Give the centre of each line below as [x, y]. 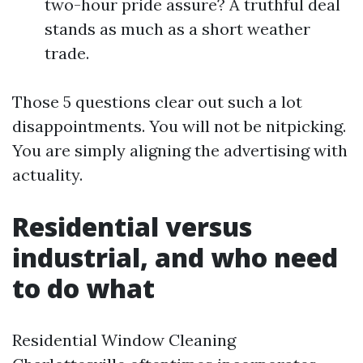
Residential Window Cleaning [124, 340]
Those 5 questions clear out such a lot [157, 102]
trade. [67, 53]
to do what [83, 288]
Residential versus [132, 226]
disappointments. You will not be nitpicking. [179, 126]
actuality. [47, 175]
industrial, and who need [175, 257]
